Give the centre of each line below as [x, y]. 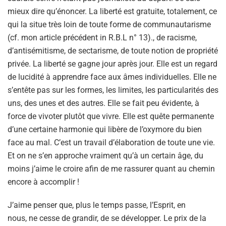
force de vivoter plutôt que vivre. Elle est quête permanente [111, 116]
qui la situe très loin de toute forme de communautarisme [109, 24]
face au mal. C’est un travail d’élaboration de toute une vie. [111, 142]
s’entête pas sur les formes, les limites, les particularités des [113, 90]
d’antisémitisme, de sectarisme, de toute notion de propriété [113, 50]
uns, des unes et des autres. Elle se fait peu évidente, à [103, 103]
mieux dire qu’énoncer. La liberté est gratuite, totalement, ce [112, 11]
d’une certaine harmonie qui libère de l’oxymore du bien [105, 129]
